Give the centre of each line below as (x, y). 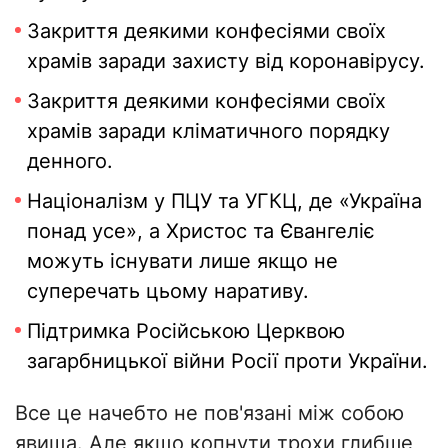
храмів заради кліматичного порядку (208, 131)
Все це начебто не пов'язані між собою (209, 413)
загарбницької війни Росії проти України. (227, 361)
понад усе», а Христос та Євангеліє (201, 231)
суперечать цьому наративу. (168, 291)
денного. (70, 161)
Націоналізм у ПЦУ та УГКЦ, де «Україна (224, 201)
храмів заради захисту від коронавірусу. (226, 61)
